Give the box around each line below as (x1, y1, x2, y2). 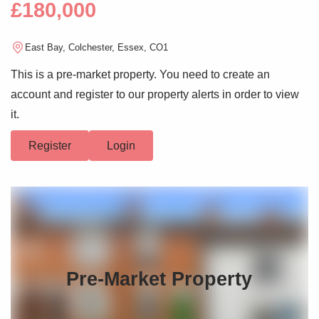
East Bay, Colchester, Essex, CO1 (25, 42, 168, 53)
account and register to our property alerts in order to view (11, 88, 299, 100)
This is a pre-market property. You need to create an (11, 68, 270, 80)
